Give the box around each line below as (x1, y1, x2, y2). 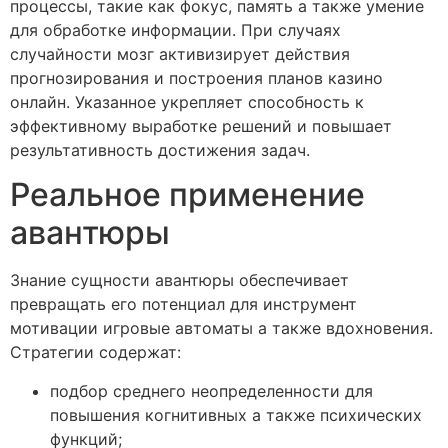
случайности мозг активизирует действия (10, 43, 350, 64)
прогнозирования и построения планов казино (10, 67, 383, 88)
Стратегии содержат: (10, 342, 181, 363)
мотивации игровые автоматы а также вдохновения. (10, 318, 433, 339)
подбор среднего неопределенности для (50, 380, 373, 401)
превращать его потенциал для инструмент (10, 294, 357, 315)
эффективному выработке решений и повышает (10, 115, 392, 136)
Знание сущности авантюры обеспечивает (10, 270, 349, 291)
